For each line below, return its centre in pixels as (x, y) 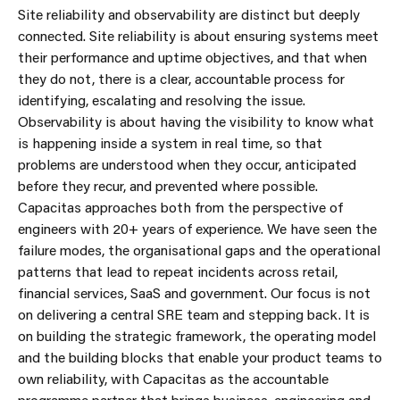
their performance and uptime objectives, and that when (192, 57)
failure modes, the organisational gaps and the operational (199, 250)
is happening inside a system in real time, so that (170, 142)
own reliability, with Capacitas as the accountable (173, 378)
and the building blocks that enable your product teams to (200, 357)
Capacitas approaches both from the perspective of (180, 207)
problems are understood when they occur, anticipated (187, 164)
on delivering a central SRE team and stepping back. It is (194, 314)
